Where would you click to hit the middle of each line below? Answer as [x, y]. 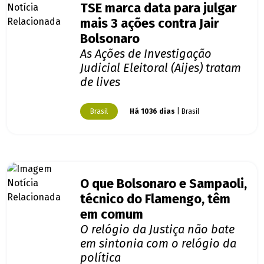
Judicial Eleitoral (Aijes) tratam [161, 68]
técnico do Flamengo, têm [155, 199]
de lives [100, 82]
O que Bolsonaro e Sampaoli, [164, 184]
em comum [112, 215]
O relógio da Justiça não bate [157, 230]
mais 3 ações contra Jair [150, 24]
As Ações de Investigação [146, 54]
